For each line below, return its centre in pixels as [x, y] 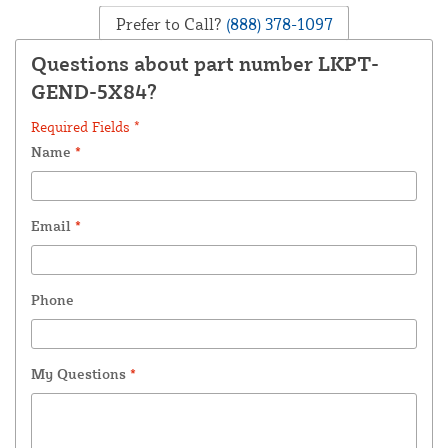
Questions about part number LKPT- [205, 64]
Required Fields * [85, 127]
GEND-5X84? [94, 92]
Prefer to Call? [168, 23]
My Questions [80, 374]
